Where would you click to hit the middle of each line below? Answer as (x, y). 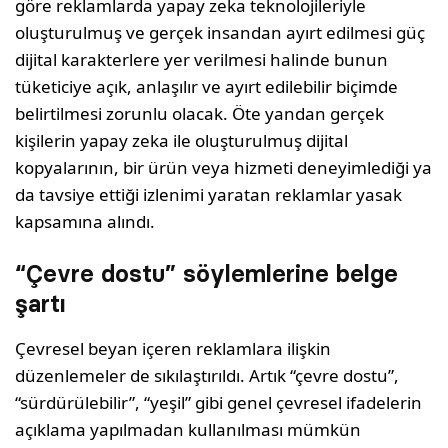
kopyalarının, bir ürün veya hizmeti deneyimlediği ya (224, 167)
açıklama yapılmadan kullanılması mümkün (188, 429)
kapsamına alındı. (85, 221)
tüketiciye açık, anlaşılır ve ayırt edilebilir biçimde (207, 86)
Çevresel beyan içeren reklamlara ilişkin (173, 348)
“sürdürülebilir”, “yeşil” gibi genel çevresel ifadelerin (219, 402)
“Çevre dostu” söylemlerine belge (206, 273)
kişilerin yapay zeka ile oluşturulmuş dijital (182, 140)
